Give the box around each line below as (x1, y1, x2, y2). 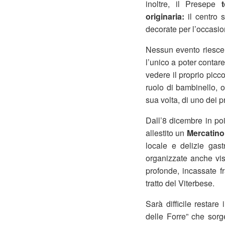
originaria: (146, 11, 184, 22)
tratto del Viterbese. (146, 177, 214, 189)
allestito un (146, 127, 187, 139)
